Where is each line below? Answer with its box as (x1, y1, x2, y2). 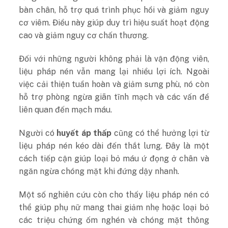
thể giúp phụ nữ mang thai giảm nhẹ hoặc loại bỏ (19, 202, 209, 212)
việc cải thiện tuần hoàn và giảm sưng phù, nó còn (19, 79, 209, 90)
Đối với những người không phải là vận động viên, (19, 54, 209, 64)
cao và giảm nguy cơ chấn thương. (19, 31, 149, 41)
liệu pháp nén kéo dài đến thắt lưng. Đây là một (19, 140, 209, 151)
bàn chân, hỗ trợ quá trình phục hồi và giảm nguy (19, 5, 209, 15)
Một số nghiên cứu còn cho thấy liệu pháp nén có (19, 189, 209, 199)
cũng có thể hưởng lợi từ (111, 128, 209, 138)
